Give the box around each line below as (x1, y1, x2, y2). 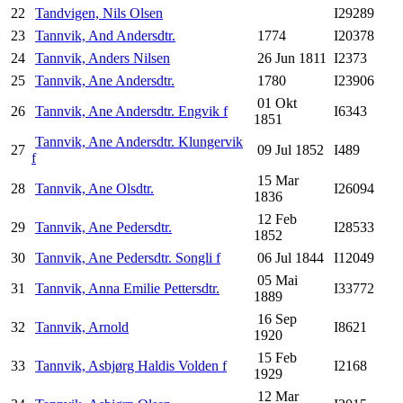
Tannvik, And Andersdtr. (35, 28, 175, 44)
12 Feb (254, 211, 297, 228)
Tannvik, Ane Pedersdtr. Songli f (35, 250, 220, 266)
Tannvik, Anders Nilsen (35, 50, 170, 67)
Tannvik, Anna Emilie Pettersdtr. (35, 281, 219, 297)
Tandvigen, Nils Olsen (35, 5, 163, 22)
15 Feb (254, 350, 297, 366)
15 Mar (254, 173, 299, 189)
